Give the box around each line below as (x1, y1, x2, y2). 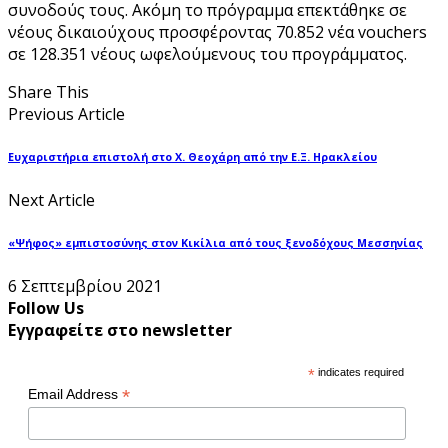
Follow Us (8, 296, 84, 319)
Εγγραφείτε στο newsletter (8, 318, 232, 341)
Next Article (8, 188, 95, 211)
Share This (8, 80, 89, 103)
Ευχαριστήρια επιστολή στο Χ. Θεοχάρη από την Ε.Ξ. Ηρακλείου (8, 149, 377, 164)
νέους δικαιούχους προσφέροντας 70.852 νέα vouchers (8, 20, 427, 43)
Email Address (28, 385, 122, 402)
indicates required (315, 365, 405, 378)
